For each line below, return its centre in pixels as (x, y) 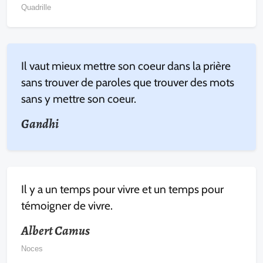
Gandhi (40, 124)
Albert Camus (55, 231)
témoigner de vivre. (67, 205)
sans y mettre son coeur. (79, 99)
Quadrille (36, 7)
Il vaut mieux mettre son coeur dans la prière (126, 66)
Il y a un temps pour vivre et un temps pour (122, 189)
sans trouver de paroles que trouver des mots (128, 82)
